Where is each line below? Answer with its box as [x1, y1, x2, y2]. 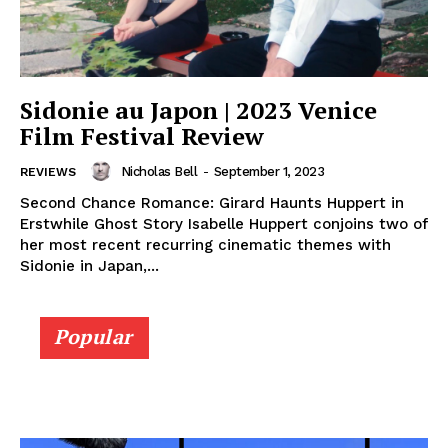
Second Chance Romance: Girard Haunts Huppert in [20, 194, 404, 213]
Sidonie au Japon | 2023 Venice [20, 94, 377, 127]
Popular [54, 323, 133, 351]
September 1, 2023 [213, 163, 324, 179]
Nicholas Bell [120, 163, 197, 179]
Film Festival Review [20, 120, 264, 153]
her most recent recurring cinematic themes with [20, 236, 391, 255]
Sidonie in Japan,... [20, 257, 159, 276]
